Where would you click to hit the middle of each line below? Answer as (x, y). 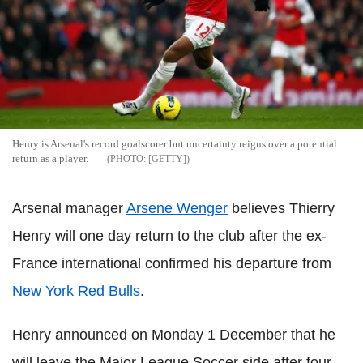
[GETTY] (167, 158)
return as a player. (50, 158)
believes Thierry (281, 208)
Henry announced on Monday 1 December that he (174, 334)
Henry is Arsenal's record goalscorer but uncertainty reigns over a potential (175, 143)
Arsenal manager (69, 208)
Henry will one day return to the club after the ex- (169, 235)
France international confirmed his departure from (172, 263)
